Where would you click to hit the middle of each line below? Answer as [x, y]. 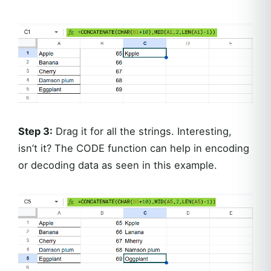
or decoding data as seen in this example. [118, 165]
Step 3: [35, 131]
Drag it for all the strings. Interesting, [142, 131]
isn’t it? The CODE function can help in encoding [134, 148]
